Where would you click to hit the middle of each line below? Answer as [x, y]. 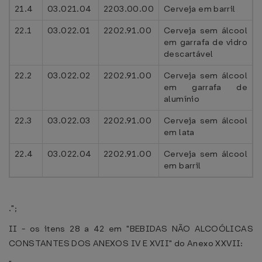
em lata [179, 132]
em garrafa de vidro [206, 42]
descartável [189, 54]
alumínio [182, 99]
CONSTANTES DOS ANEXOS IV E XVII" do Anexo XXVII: [126, 243]
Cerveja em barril [200, 9]
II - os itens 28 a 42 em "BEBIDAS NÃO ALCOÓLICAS [131, 229]
